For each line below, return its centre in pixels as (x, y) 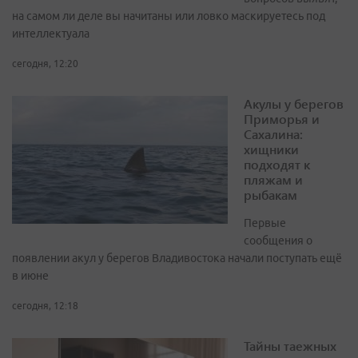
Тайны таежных (290, 346)
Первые (265, 223)
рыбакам (270, 195)
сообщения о (278, 241)
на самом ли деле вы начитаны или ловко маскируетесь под (169, 16)
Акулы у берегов (294, 104)
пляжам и (273, 180)
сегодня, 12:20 (45, 64)
